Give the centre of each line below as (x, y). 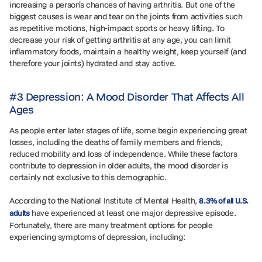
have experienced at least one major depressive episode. (133, 213)
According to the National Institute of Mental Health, (104, 200)
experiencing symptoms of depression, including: (98, 237)
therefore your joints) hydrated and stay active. (94, 63)
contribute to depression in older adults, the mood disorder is (119, 165)
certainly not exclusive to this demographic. (89, 177)
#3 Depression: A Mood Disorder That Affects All (127, 96)
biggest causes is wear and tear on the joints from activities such (126, 16)
